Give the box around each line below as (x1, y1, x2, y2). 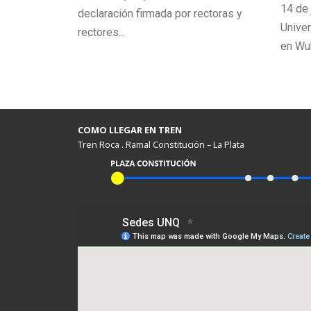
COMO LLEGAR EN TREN (78, 124, 182, 136)
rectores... (78, 26, 125, 39)
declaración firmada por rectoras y (78, 7, 242, 20)
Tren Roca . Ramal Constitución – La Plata (78, 138, 244, 151)
